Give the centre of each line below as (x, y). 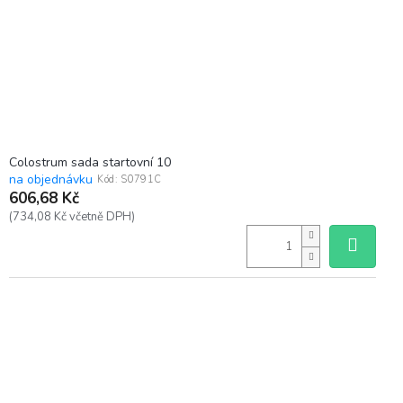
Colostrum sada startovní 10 (90, 163)
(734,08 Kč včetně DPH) (72, 217)
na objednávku (51, 180)
